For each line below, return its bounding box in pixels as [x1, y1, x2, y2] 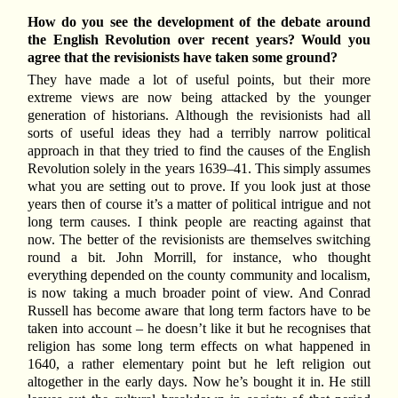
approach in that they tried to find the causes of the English [27, 142, 371, 158]
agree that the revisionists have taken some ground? [27, 49, 338, 65]
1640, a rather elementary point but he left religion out [27, 355, 371, 371]
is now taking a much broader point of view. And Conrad [27, 284, 371, 300]
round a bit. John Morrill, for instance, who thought [27, 249, 371, 265]
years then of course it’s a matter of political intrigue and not [27, 195, 371, 211]
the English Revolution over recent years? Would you [27, 31, 371, 47]
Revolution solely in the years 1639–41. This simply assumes [27, 160, 371, 176]
